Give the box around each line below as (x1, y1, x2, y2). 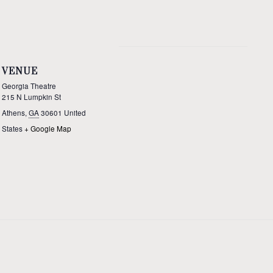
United (63, 107, 86, 118)
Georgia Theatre (1, 80, 56, 91)
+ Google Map (24, 123, 71, 134)
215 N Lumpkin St (1, 91, 61, 102)
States (1, 123, 23, 134)
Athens (1, 107, 25, 118)
